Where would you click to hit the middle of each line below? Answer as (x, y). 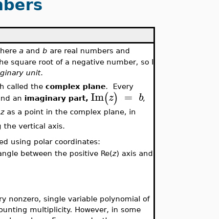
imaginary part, (58, 98)
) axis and (135, 153)
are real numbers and (89, 51)
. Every (120, 86)
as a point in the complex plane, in (70, 112)
